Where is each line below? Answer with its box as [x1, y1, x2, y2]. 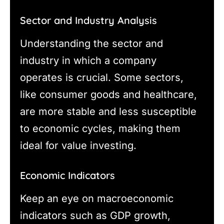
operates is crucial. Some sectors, [20, 71, 183, 83]
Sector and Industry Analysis [20, 13, 157, 26]
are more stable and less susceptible [20, 105, 196, 117]
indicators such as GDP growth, [20, 209, 170, 221]
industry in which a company [20, 54, 156, 66]
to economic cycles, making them [20, 122, 180, 134]
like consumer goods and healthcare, [20, 88, 197, 100]
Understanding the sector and [20, 37, 163, 49]
